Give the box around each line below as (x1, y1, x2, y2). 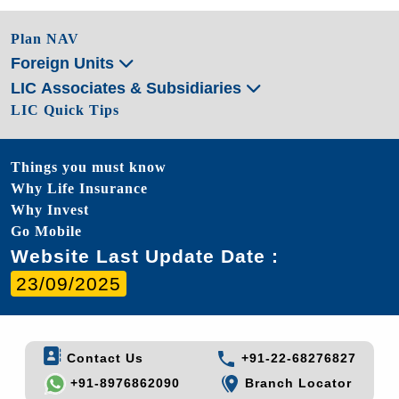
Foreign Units (11, 53, 118, 72)
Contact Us (62, 350, 144, 365)
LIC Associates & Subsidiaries (11, 78, 246, 97)
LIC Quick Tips (11, 102, 119, 118)
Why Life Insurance (11, 180, 148, 196)
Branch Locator (240, 376, 353, 391)
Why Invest (11, 201, 89, 217)
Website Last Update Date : (11, 245, 279, 266)
